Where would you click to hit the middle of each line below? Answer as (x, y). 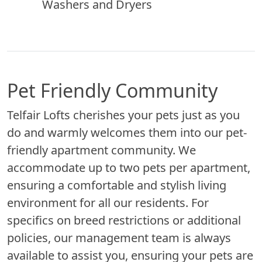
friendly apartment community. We (101, 150)
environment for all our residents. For (108, 202)
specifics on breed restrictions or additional (124, 220)
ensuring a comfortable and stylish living (117, 185)
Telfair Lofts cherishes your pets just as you (123, 115)
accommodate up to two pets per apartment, (129, 167)
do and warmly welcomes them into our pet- (127, 132)
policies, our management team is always (119, 237)
